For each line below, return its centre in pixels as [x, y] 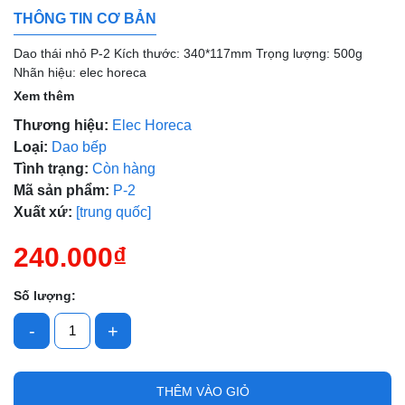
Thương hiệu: [61, 125]
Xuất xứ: [43, 212]
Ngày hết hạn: [186, 200]
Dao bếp [79, 146]
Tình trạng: [51, 168]
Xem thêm [44, 95]
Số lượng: [45, 295]
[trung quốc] [113, 212]
